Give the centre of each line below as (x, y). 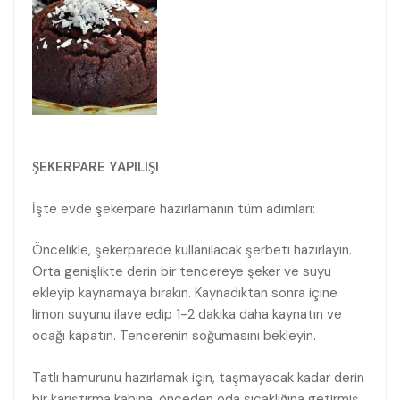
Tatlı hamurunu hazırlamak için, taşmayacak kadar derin (198, 377)
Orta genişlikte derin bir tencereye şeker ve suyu (182, 272)
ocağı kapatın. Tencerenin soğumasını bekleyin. (174, 336)
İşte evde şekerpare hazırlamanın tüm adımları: (174, 208)
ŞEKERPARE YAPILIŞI (96, 167)
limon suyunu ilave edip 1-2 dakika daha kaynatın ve (187, 315)
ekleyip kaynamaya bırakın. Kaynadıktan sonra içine (185, 293)
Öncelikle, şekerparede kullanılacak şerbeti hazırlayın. (192, 250)
